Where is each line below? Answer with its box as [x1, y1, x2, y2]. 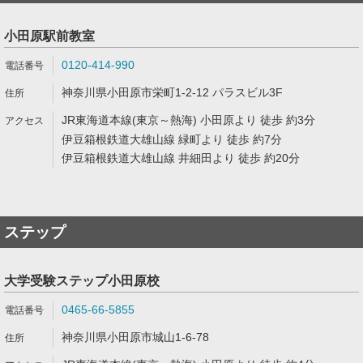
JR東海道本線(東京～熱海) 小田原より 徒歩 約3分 [62, 113, 315, 126]
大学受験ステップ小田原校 [4, 274, 160, 288]
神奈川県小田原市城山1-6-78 [62, 331, 209, 344]
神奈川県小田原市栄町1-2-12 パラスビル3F [62, 86, 283, 99]
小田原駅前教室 [4, 29, 95, 43]
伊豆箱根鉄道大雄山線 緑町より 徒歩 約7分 [62, 133, 282, 146]
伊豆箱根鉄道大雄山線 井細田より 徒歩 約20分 [62, 152, 300, 164]
